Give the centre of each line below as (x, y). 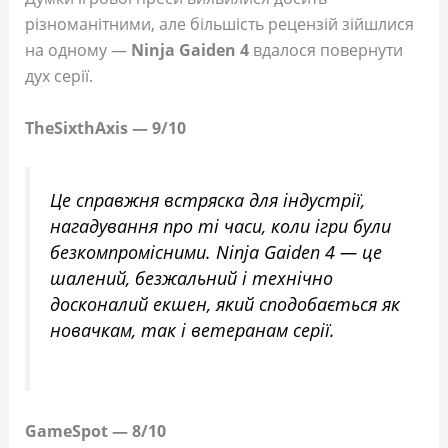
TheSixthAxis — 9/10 (105, 127)
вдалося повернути (325, 50)
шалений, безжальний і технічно (191, 278)
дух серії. (58, 76)
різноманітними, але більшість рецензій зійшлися (219, 24)
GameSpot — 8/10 (95, 430)
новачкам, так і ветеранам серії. (192, 330)
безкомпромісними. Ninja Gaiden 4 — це (215, 252)
